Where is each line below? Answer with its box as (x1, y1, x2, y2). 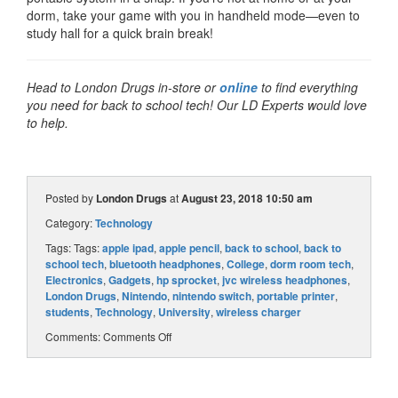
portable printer (257, 287, 335, 304)
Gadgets (108, 271, 151, 288)
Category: (45, 214, 95, 230)
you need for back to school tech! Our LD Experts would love (27, 95, 367, 114)
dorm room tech (270, 255, 351, 272)
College (227, 255, 265, 272)
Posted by (45, 189, 96, 205)
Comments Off (103, 328, 171, 344)
